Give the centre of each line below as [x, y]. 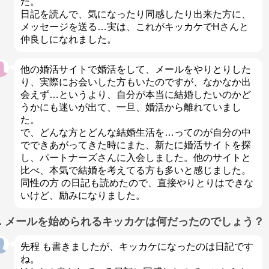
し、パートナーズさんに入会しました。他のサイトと [135, 158]
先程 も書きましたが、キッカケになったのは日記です [137, 246]
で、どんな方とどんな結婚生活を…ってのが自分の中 [135, 133]
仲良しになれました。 [68, 40]
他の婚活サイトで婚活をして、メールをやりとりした [135, 70]
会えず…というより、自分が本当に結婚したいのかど [135, 95]
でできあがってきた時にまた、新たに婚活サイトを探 [135, 145]
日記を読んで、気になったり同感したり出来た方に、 [135, 14]
